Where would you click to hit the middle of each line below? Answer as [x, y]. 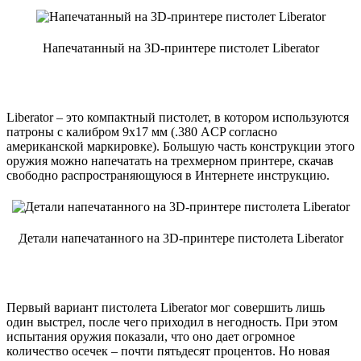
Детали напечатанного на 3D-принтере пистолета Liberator [180, 238]
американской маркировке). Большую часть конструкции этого [180, 146]
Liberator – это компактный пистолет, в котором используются [178, 117]
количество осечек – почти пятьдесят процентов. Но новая [168, 351]
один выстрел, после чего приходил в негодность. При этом [172, 322]
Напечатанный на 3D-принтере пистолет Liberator [180, 48]
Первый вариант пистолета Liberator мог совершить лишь [166, 307]
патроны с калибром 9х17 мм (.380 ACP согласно [142, 131]
